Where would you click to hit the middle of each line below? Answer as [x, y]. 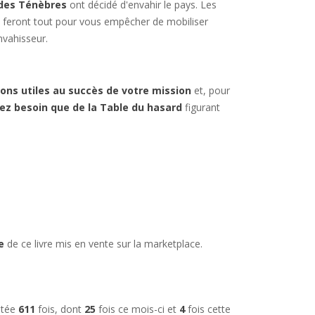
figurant [201, 107]
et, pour [210, 90]
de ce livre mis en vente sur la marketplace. [103, 244]
